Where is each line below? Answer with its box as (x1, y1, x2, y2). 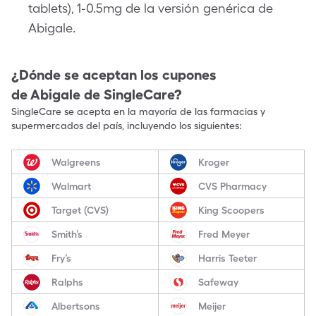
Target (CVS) (51, 204, 109, 216)
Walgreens (51, 156, 101, 168)
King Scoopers (197, 204, 265, 216)
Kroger (197, 156, 229, 168)
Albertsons (51, 300, 100, 312)
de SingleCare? (84, 86, 182, 103)
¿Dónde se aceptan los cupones (11, 66, 217, 83)
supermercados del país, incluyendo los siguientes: (11, 120, 242, 131)
